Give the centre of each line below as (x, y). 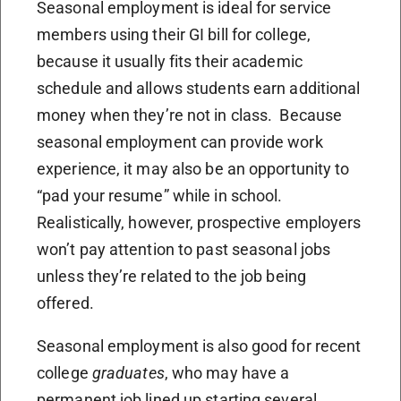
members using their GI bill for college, (174, 34)
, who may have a (227, 372)
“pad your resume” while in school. (160, 195)
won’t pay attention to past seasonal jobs (184, 249)
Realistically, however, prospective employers (199, 222)
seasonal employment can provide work (180, 141)
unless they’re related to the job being (171, 276)
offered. (65, 303)
